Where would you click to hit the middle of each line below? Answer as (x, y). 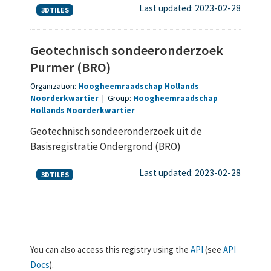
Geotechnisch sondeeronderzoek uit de (116, 131)
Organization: (54, 86)
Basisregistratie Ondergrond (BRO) (106, 146)
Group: (120, 98)
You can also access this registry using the (110, 249)
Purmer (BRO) (70, 67)
